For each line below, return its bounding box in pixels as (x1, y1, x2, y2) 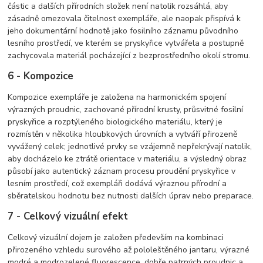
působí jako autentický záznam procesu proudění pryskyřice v (8, 165, 236, 177)
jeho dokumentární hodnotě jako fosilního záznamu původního (8, 25, 239, 36)
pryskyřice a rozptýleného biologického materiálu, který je (8, 116, 223, 127)
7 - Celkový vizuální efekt (8, 209, 129, 223)
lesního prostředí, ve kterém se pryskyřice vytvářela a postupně (8, 37, 244, 49)
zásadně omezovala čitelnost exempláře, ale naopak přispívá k (8, 12, 241, 24)
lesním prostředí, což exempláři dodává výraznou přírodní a (8, 177, 227, 189)
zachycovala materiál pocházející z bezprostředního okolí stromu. (8, 49, 251, 61)
